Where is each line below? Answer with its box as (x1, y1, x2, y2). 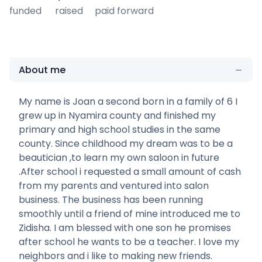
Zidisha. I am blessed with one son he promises (19, 220, 231, 235)
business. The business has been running (19, 192, 203, 206)
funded (9, 4, 42, 18)
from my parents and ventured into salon (19, 178, 209, 192)
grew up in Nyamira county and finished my (19, 108, 216, 122)
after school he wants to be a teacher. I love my (19, 235, 239, 249)
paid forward (95, 4, 154, 18)
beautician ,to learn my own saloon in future (19, 150, 219, 164)
